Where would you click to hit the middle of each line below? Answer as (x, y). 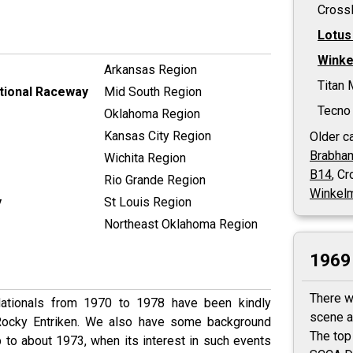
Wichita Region (145, 158)
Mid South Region (153, 91)
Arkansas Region (150, 69)
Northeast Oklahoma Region (181, 224)
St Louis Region (148, 202)
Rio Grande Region (155, 180)
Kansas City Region (158, 136)
